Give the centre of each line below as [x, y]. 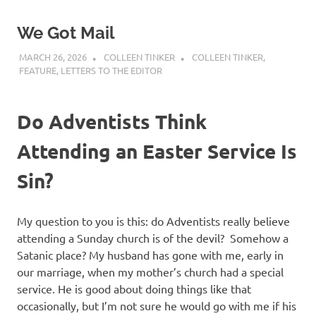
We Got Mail [66, 32]
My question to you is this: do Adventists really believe [153, 221]
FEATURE [37, 71]
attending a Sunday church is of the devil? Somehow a [153, 238]
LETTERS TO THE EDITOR [111, 71]
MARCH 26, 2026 [53, 57]
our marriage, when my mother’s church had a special [150, 272]
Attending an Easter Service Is [157, 151]
